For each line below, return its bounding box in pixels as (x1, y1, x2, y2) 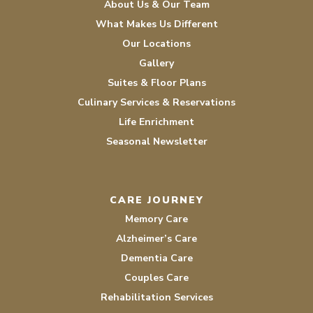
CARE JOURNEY (109, 193, 204, 207)
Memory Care (125, 212, 188, 226)
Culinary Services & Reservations (78, 95, 235, 109)
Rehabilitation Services (100, 290, 213, 304)
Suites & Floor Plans (107, 75, 206, 89)
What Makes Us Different (95, 17, 218, 31)
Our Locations (122, 36, 191, 50)
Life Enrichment (119, 115, 194, 129)
